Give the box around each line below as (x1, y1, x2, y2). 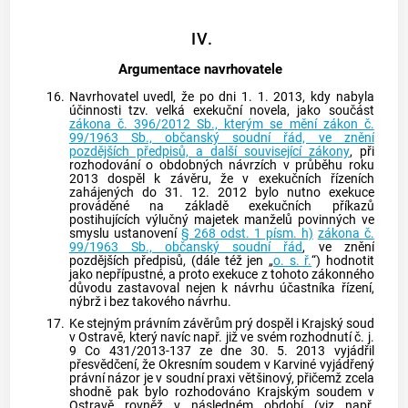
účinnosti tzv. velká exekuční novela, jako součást (68, 102, 374, 118)
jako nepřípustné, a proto (68, 266, 213, 282)
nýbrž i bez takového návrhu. (68, 293, 231, 310)
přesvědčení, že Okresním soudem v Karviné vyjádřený (68, 356, 374, 372)
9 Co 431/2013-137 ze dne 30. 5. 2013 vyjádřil (68, 342, 374, 359)
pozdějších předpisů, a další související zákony (68, 143, 350, 159)
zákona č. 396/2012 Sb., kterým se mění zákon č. (68, 116, 374, 132)
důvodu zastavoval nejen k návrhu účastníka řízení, (68, 280, 374, 296)
